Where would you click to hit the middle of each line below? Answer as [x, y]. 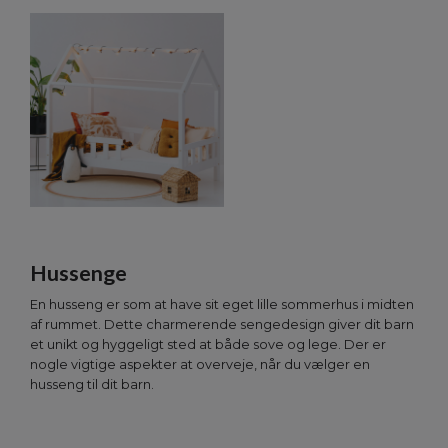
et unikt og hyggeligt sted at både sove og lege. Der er [208, 345]
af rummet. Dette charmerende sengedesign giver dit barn [222, 325]
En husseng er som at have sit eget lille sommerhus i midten [222, 305]
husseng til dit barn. [92, 385]
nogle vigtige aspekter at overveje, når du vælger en [200, 365]
